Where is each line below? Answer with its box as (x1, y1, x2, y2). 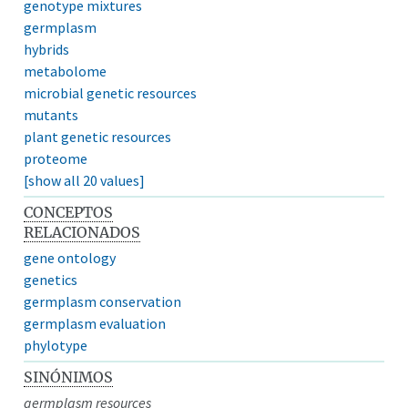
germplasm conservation (24, 291, 182, 311)
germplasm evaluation (24, 313, 167, 332)
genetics (24, 270, 78, 289)
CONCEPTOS (24, 202, 114, 221)
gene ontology (24, 248, 117, 267)
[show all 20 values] (24, 170, 146, 189)
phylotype (24, 335, 88, 354)
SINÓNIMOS (24, 367, 114, 386)
